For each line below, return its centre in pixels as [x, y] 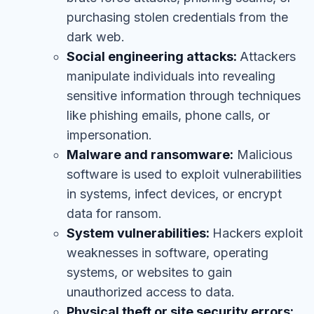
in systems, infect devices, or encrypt [174, 194]
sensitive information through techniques [184, 96]
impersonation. [109, 135]
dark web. [96, 37]
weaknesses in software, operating [168, 253]
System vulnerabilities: [139, 233]
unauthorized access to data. [151, 292]
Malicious [263, 155]
